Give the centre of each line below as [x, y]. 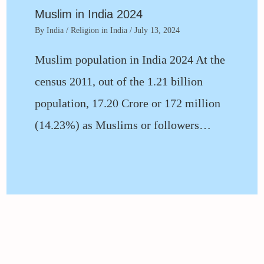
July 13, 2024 [157, 31]
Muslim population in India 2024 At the [130, 60]
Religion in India [99, 31]
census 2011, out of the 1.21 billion [118, 82]
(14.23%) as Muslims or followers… [123, 125]
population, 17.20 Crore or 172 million [127, 103]
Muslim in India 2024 [88, 14]
